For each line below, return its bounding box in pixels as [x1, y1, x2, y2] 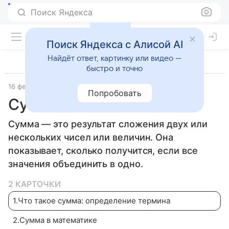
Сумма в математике [19, 215, 97, 225]
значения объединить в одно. [8, 158, 143, 169]
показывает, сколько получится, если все [8, 145, 198, 156]
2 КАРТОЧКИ [8, 179, 61, 189]
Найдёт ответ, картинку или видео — [48, 54, 181, 62]
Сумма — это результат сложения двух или [8, 119, 208, 129]
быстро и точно [86, 64, 143, 73]
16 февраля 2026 [8, 82, 63, 90]
